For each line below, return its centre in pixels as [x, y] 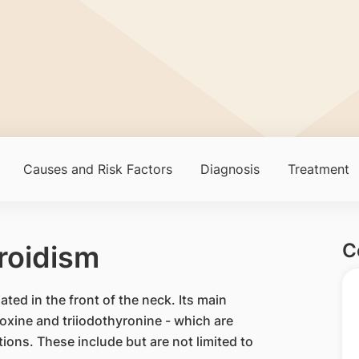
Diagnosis [230, 169]
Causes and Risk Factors [97, 169]
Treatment [318, 169]
